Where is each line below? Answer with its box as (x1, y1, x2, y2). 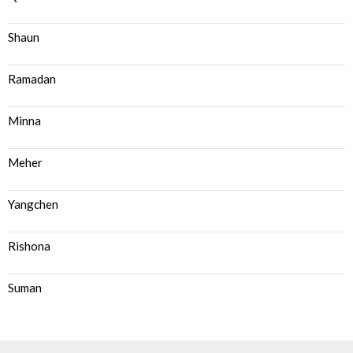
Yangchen (8, 197, 58, 211)
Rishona (8, 239, 50, 253)
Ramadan (8, 72, 56, 86)
